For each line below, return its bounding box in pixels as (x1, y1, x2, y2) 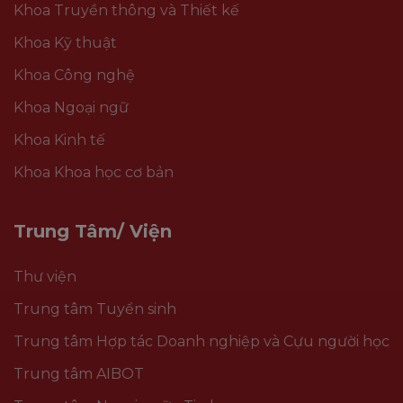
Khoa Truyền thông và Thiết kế (13, 2, 239, 20)
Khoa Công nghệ (13, 67, 135, 85)
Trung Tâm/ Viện (13, 220, 172, 243)
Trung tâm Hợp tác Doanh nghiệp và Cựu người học (13, 333, 390, 351)
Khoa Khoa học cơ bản (13, 164, 174, 182)
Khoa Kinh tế (13, 131, 105, 149)
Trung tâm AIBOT (13, 365, 144, 383)
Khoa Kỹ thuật (13, 34, 117, 52)
